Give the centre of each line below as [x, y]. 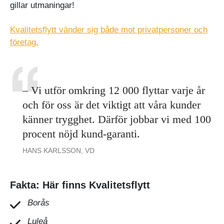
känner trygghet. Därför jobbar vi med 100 [117, 119]
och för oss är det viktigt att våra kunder [111, 104]
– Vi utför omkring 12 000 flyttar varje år [114, 90]
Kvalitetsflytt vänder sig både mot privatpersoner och [109, 29]
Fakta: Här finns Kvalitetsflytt [80, 185]
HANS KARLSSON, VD [58, 150]
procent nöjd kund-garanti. [81, 133]
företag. [24, 42]
